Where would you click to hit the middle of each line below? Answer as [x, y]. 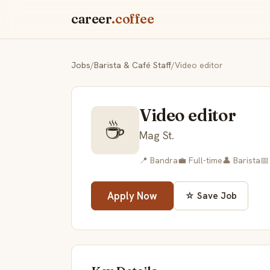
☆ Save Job [211, 196]
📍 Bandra [159, 161]
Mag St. [157, 136]
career [92, 19]
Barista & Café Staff [133, 65]
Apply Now [132, 196]
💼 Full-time [200, 161]
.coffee [133, 19]
